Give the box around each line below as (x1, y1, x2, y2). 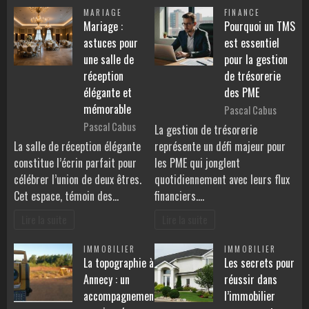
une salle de (83, 51, 134, 68)
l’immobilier (224, 288, 275, 305)
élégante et (83, 84, 132, 101)
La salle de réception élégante (14, 138, 141, 155)
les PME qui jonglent (154, 154, 240, 172)
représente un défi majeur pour (154, 138, 286, 155)
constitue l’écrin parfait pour (14, 154, 137, 172)
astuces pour (83, 34, 138, 51)
